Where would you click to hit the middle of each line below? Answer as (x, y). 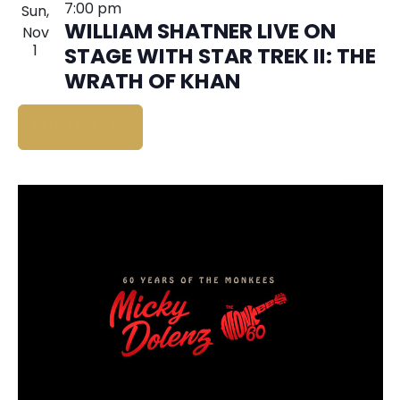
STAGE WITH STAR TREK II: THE (220, 58)
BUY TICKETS (80, 128)
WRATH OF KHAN (152, 83)
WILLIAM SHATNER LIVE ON (200, 33)
